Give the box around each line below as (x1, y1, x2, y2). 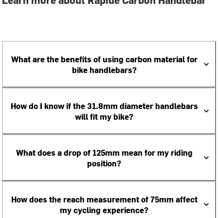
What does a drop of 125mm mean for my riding (16, 147, 193, 158)
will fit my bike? (75, 111, 133, 122)
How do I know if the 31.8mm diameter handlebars (10, 100, 198, 111)
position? (87, 158, 121, 168)
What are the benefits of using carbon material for (11, 54, 198, 64)
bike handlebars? (72, 64, 137, 75)
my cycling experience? (60, 204, 148, 215)
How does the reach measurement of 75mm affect (11, 194, 198, 204)
